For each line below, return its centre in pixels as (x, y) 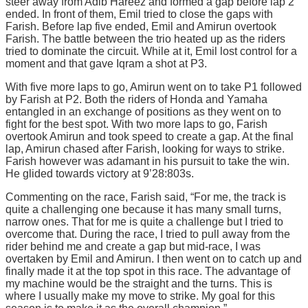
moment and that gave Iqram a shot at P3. (106, 63)
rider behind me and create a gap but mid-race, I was (133, 246)
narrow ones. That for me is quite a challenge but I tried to (144, 221)
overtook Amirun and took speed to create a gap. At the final (150, 136)
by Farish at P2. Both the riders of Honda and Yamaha (136, 99)
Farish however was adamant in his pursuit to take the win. (147, 161)
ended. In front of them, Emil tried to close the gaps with (139, 14)
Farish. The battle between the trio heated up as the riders (145, 38)
